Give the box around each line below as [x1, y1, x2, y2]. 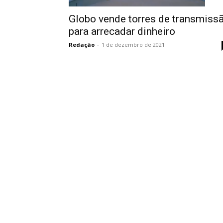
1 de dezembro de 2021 [102, 40, 165, 48]
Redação [69, 40, 95, 48]
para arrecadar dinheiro [69, 25, 175, 37]
